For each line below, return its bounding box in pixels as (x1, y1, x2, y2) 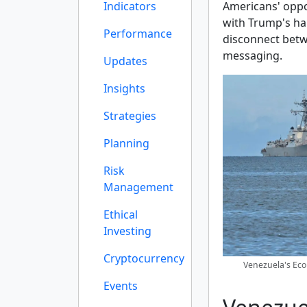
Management (103, 180, 173, 195)
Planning (103, 136, 149, 151)
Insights (103, 81, 145, 96)
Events (103, 278, 138, 293)
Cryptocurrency (103, 251, 184, 266)
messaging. (223, 48, 282, 63)
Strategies (103, 108, 156, 123)
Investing (103, 223, 151, 238)
